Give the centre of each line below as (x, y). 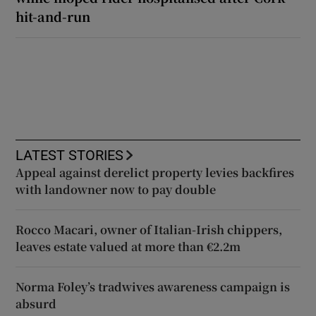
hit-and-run (53, 16)
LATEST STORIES (70, 155)
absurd (36, 303)
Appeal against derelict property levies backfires (155, 172)
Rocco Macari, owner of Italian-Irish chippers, (149, 229)
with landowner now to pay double (116, 189)
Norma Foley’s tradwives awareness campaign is (153, 286)
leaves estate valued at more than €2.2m (128, 246)
